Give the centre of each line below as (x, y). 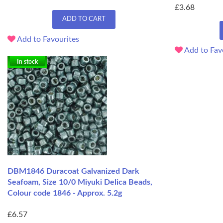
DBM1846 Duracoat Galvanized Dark (73, 171)
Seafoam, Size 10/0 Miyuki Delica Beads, (80, 182)
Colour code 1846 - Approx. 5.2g (65, 193)
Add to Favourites (47, 39)
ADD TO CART (84, 19)
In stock (27, 61)
